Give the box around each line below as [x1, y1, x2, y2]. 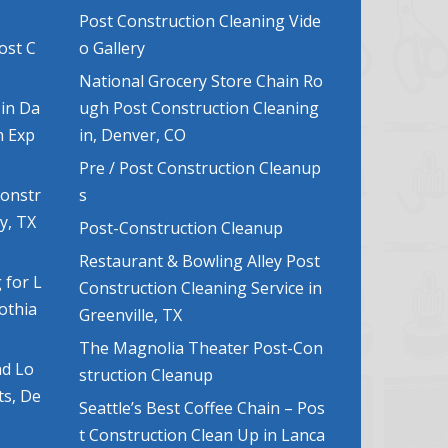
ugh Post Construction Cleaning [78, 97, 319, 120]
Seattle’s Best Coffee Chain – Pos [78, 397, 325, 420]
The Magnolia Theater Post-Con [78, 337, 323, 360]
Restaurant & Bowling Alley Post [78, 250, 320, 273]
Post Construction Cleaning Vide [78, 10, 321, 33]
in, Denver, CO [78, 124, 186, 147]
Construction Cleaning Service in [78, 277, 322, 300]
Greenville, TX [78, 304, 182, 327]
